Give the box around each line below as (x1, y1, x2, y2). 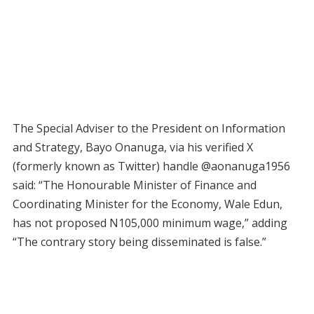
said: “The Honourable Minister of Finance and (12, 177, 257, 193)
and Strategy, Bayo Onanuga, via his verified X (12, 139, 253, 156)
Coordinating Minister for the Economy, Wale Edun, (12, 196, 282, 212)
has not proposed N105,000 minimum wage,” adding (12, 215, 287, 231)
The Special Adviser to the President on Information (12, 121, 285, 137)
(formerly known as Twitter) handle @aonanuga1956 (12, 158, 290, 175)
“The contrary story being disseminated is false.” (12, 234, 266, 250)
